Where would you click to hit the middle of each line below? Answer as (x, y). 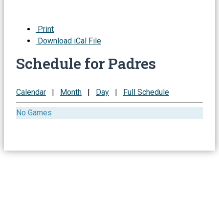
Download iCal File (68, 41)
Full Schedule (146, 92)
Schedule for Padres (86, 63)
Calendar (31, 92)
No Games (34, 112)
